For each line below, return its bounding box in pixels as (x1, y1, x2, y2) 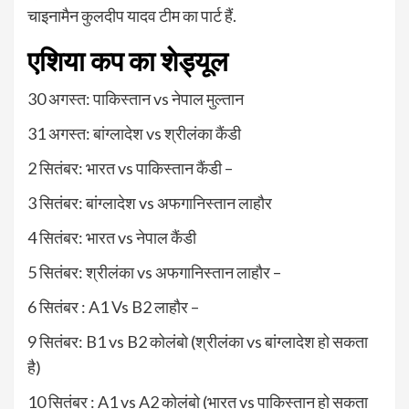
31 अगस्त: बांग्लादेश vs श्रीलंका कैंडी (27, 123, 241, 144)
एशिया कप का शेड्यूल (27, 44, 228, 79)
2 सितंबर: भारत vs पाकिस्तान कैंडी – (27, 158, 233, 179)
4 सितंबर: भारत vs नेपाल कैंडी (27, 227, 196, 248)
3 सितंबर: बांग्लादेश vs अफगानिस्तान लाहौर (27, 193, 272, 214)
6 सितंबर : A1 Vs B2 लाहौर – (27, 297, 199, 318)
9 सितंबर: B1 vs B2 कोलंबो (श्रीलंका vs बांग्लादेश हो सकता (27, 331, 368, 352)
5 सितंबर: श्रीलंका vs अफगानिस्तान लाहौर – (27, 262, 281, 283)
